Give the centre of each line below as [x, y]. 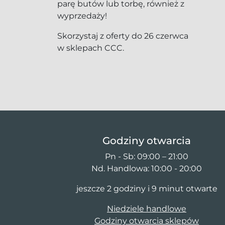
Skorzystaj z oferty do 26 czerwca [123, 36]
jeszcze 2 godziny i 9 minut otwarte [147, 189]
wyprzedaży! [82, 16]
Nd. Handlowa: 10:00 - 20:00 [147, 168]
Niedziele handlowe [147, 209]
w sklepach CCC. [91, 48]
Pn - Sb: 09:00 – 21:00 [147, 156]
